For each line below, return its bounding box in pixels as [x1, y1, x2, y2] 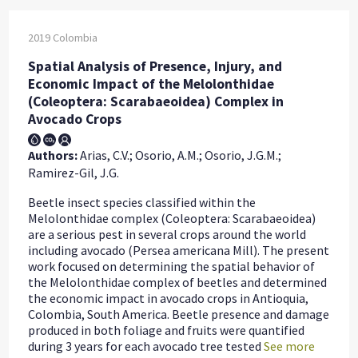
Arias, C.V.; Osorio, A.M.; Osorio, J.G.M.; [78, 147, 282, 164]
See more [264, 338, 316, 355]
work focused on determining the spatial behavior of [28, 258, 316, 275]
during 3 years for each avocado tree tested [28, 338, 262, 355]
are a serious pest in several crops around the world [28, 226, 307, 243]
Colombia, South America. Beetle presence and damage [28, 306, 330, 323]
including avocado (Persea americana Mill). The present [28, 242, 330, 259]
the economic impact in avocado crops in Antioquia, [28, 290, 309, 307]
